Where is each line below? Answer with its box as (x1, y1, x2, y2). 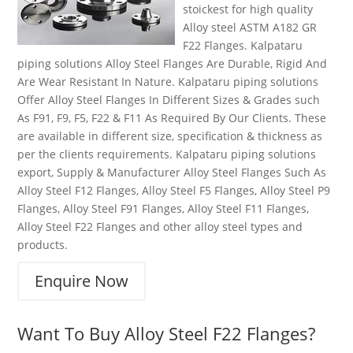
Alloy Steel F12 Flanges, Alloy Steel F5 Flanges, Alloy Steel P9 (17, 183, 331, 198)
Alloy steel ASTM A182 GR (183, 20, 318, 35)
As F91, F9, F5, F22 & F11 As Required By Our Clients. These (17, 110, 327, 125)
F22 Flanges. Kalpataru (183, 38, 303, 53)
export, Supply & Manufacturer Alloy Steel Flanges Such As (17, 165, 327, 180)
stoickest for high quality (183, 2, 314, 17)
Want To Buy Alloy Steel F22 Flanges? (17, 321, 316, 345)
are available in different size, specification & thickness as (17, 128, 323, 143)
